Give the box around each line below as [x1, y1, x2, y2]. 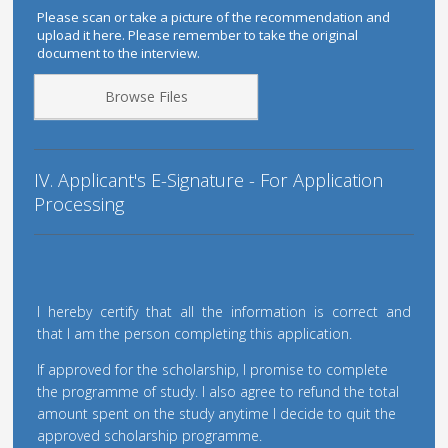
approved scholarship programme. [37, 426, 263, 446]
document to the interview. [37, 43, 201, 62]
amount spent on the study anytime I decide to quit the [37, 404, 397, 424]
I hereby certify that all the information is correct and [37, 302, 411, 322]
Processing [34, 192, 125, 217]
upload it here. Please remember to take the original [37, 25, 359, 44]
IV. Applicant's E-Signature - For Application [34, 168, 384, 193]
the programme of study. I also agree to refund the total [37, 382, 400, 402]
